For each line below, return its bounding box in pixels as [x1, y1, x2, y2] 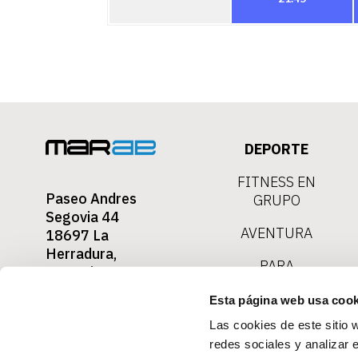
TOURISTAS [238, 275, 315, 293]
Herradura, [46, 244, 117, 263]
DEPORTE [245, 140, 309, 158]
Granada [46, 262, 101, 281]
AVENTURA [241, 224, 313, 242]
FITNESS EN [237, 173, 316, 191]
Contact [46, 280, 97, 300]
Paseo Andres [46, 189, 137, 208]
